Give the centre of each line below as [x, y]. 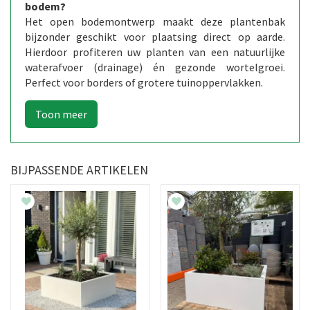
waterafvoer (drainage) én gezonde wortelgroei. [155, 67]
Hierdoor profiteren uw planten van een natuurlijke [155, 52]
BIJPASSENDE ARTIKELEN [79, 170]
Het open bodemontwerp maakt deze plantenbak [155, 21]
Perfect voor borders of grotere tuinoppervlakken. [144, 82]
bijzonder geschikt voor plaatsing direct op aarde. [155, 36]
